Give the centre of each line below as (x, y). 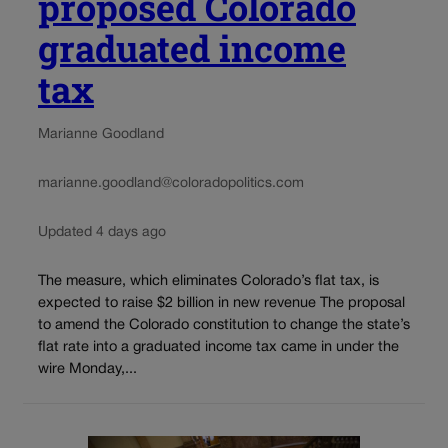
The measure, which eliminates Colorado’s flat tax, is (208, 282)
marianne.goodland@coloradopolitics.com (171, 183)
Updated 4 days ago (102, 232)
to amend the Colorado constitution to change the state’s (224, 326)
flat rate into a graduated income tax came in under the (218, 348)
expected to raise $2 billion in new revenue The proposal (221, 304)
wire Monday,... (87, 370)
